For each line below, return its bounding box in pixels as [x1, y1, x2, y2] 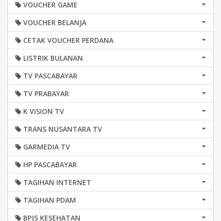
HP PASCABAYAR [21, 160, 77, 169]
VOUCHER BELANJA [21, 18, 86, 27]
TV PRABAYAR [21, 89, 69, 98]
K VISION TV [21, 107, 64, 116]
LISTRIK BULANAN [21, 53, 83, 63]
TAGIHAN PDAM [21, 195, 76, 205]
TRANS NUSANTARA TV [21, 124, 102, 134]
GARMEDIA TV [21, 142, 70, 151]
